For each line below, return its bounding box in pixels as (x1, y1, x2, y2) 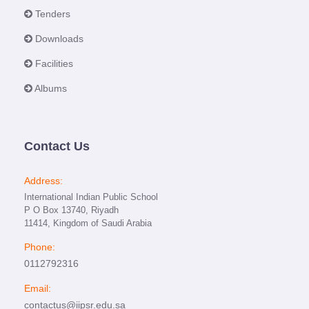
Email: (24, 283, 51, 294)
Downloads (32, 33, 83, 44)
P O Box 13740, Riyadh (24, 205, 119, 215)
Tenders (32, 8, 70, 19)
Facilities (32, 58, 73, 69)
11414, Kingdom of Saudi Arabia (24, 218, 152, 228)
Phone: (24, 241, 55, 252)
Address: (24, 175, 63, 186)
